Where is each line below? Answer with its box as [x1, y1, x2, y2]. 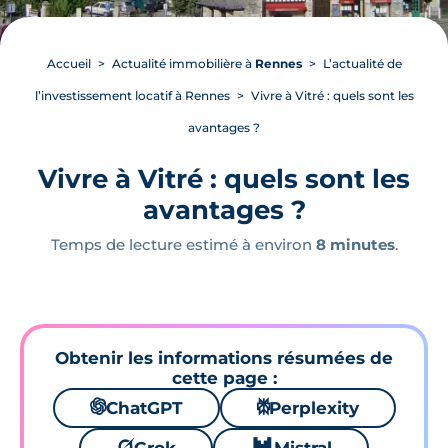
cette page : [171, 368, 277, 388]
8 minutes [315, 235, 395, 254]
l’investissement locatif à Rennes [34, 88, 230, 103]
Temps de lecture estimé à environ [50, 235, 316, 254]
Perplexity [268, 398, 359, 418]
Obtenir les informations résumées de [55, 348, 393, 368]
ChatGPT [105, 398, 183, 418]
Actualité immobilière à [111, 56, 255, 71]
